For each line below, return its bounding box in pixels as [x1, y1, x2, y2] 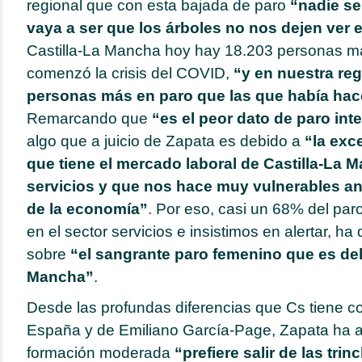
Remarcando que [26, 110, 152, 127]
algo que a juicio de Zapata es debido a [26, 133, 305, 149]
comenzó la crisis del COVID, [26, 65, 229, 82]
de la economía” [26, 200, 148, 217]
